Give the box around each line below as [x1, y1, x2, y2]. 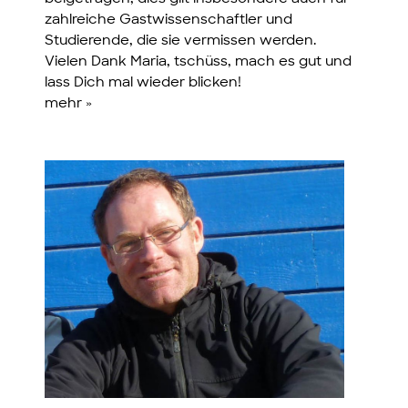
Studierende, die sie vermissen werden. [45, 35, 317, 49]
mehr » [45, 97, 93, 112]
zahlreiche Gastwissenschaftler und [45, 14, 293, 28]
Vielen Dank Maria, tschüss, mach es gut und [45, 56, 352, 70]
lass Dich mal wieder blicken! [45, 76, 242, 91]
